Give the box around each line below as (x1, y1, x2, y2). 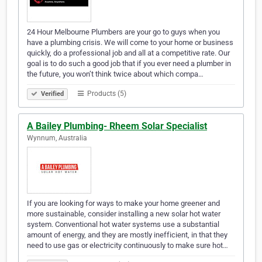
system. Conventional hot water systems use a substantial (27, 220, 219, 229)
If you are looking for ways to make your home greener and (27, 199, 220, 208)
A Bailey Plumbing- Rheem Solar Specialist (27, 120, 207, 132)
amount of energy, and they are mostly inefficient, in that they (27, 230, 227, 240)
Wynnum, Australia (27, 134, 87, 143)
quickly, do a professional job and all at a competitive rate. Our (27, 49, 230, 58)
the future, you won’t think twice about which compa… (27, 70, 204, 79)
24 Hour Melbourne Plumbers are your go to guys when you (27, 27, 220, 37)
